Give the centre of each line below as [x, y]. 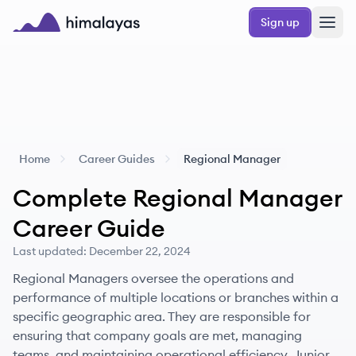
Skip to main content [66, 14]
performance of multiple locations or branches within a [176, 297]
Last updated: [50, 251]
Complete [73, 198]
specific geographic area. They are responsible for [162, 316]
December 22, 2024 [140, 251]
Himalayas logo [59, 41]
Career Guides [117, 159]
